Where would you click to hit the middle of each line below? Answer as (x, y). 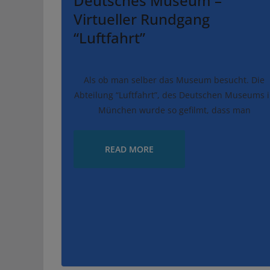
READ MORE (129, 149)
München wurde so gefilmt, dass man (174, 110)
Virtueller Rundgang (142, 19)
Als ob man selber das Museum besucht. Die (174, 80)
